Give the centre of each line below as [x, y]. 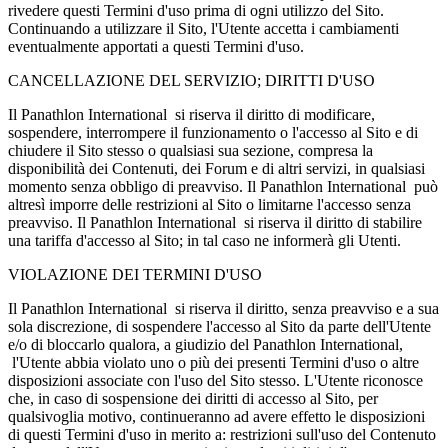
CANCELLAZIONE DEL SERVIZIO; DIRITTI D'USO [191, 80]
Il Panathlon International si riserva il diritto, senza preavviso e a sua [223, 308]
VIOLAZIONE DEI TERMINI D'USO [135, 274]
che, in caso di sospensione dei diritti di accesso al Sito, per [193, 398]
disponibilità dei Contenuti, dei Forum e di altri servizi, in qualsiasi [216, 168]
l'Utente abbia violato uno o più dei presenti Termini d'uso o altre [213, 362]
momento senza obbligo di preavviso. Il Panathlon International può [223, 186]
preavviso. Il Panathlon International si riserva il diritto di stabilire [215, 222]
